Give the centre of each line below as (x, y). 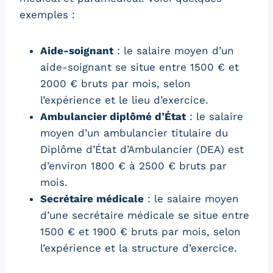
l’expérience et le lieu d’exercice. (124, 100)
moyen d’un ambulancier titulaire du (134, 133)
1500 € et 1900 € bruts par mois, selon (140, 231)
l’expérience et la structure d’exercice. (139, 248)
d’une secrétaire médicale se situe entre (145, 215)
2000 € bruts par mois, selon (115, 83)
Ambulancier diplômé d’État (113, 116)
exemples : (47, 14)
